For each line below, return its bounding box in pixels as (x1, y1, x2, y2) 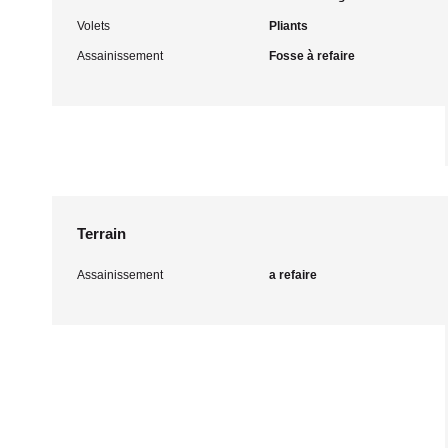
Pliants (268, 19, 308, 33)
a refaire (268, 268, 317, 282)
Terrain (77, 225, 126, 242)
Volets (77, 19, 110, 33)
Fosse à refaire (268, 49, 355, 63)
